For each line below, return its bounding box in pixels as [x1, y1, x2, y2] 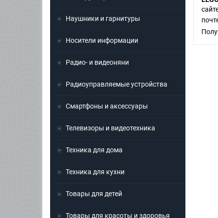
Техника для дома [66, 146, 123, 154]
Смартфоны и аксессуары [66, 102, 148, 110]
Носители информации [66, 36, 138, 45]
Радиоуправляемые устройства [66, 80, 167, 89]
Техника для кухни [66, 168, 125, 176]
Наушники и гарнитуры [66, 15, 140, 23]
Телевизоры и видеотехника [66, 124, 155, 132]
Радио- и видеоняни [66, 58, 129, 67]
